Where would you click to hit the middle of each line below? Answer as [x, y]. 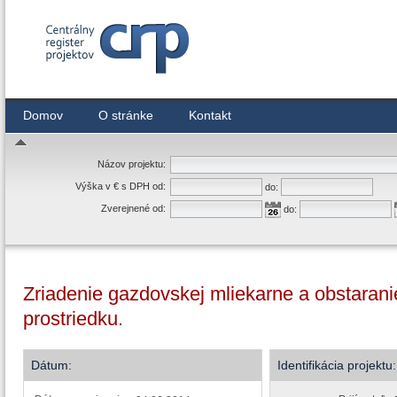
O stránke [126, 115]
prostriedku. [73, 319]
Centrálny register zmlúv [99, 82]
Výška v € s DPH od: [121, 186]
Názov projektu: [132, 164]
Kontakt [210, 115]
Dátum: [51, 365]
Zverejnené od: [133, 208]
